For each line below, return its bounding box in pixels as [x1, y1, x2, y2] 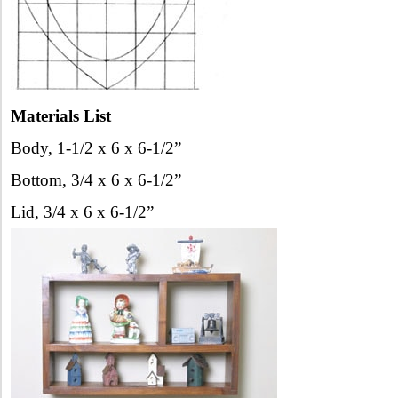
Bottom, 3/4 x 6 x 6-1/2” [11, 170, 181, 189]
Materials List [11, 106, 111, 125]
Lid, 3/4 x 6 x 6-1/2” [11, 202, 154, 221]
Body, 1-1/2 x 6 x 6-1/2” [11, 138, 181, 157]
